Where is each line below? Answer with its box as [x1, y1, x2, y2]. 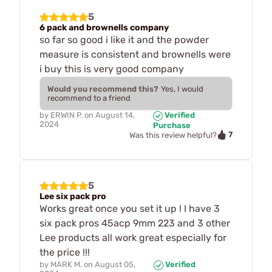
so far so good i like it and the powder [39, 34, 209, 46]
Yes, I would [161, 84, 203, 94]
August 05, [95, 260, 135, 270]
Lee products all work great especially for [39, 232, 226, 244]
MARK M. [50, 260, 82, 270]
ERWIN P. [50, 110, 83, 120]
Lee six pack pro [39, 191, 106, 202]
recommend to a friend [47, 93, 131, 103]
